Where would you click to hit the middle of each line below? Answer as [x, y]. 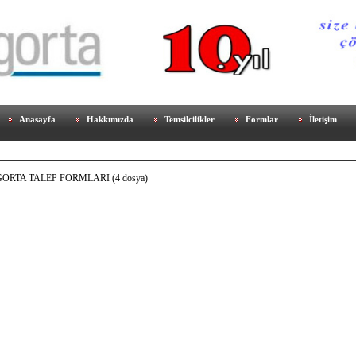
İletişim [323, 119]
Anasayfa [37, 119]
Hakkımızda [110, 119]
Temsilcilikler [189, 119]
